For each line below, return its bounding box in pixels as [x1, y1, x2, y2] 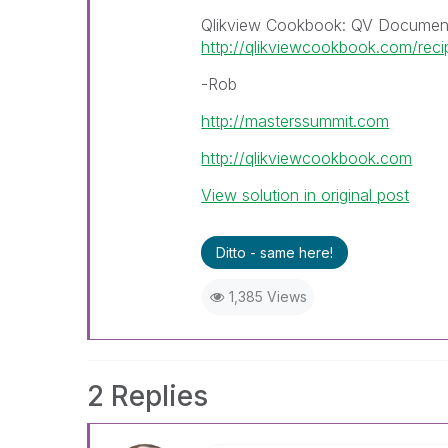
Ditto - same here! [216, 244, 334, 261]
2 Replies [87, 379, 208, 413]
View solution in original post [201, 185, 410, 205]
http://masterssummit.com [201, 111, 390, 131]
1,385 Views [228, 288, 307, 305]
